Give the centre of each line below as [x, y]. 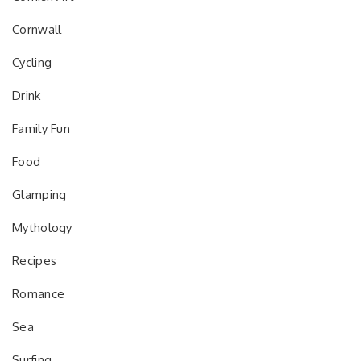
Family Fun [41, 129]
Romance [39, 294]
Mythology [42, 228]
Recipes [35, 261]
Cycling [32, 63]
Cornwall [37, 30]
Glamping [39, 195]
